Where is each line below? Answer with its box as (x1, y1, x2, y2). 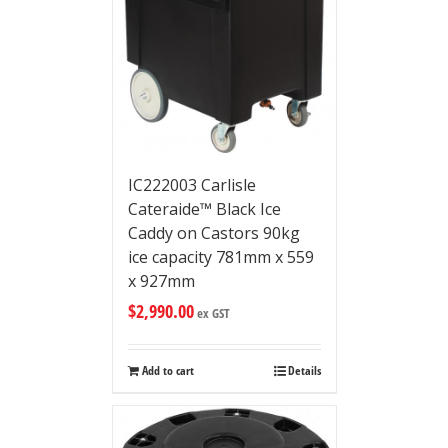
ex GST (193, 303, 230, 322)
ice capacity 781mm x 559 (127, 245, 314, 268)
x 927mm (127, 269, 195, 292)
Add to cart (141, 361, 194, 379)
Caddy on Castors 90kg (127, 221, 300, 244)
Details (287, 361, 321, 379)
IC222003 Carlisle (127, 173, 256, 196)
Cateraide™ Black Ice (127, 197, 281, 220)
